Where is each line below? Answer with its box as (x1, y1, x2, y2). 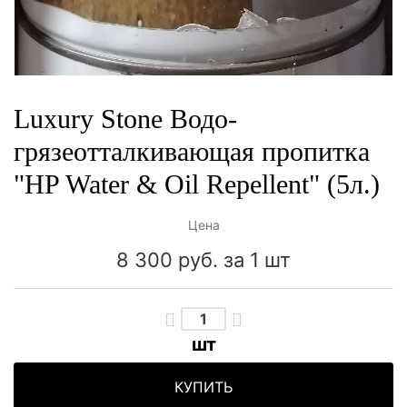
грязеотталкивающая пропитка (14, 136, 370, 167)
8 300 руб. (116, 248, 218, 273)
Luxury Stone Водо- (14, 104, 237, 134)
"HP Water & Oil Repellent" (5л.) (14, 169, 380, 200)
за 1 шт (218, 248, 291, 273)
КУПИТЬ (174, 378, 233, 397)
